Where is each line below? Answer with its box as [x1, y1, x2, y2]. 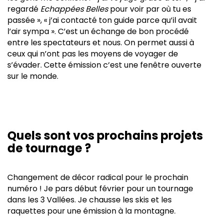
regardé [7, 3, 40, 15]
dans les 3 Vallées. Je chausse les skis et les [7, 194, 172, 205]
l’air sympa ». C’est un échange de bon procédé [7, 25, 189, 37]
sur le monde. [7, 70, 58, 82]
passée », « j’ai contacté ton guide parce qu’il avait [7, 14, 197, 26]
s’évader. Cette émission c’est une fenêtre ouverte [7, 59, 201, 71]
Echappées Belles [40, 3, 108, 15]
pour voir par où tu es [108, 3, 191, 15]
